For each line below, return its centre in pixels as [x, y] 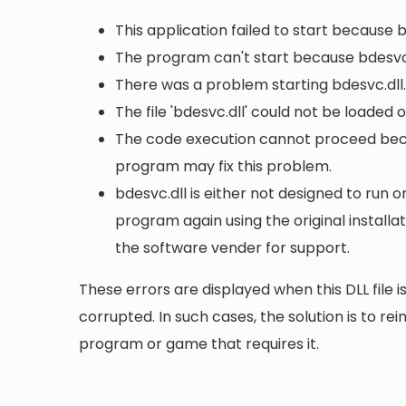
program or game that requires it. [199, 343]
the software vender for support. [232, 247]
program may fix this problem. [223, 166]
